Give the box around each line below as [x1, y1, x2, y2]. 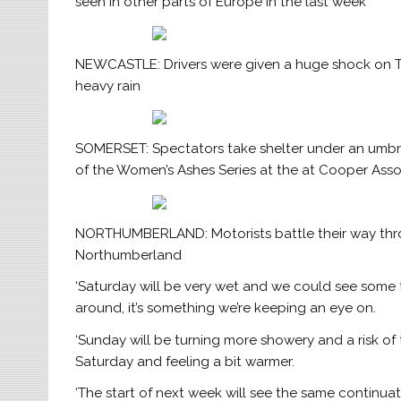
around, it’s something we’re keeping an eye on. [75, 300, 377, 317]
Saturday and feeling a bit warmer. [75, 353, 295, 370]
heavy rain [75, 78, 141, 95]
